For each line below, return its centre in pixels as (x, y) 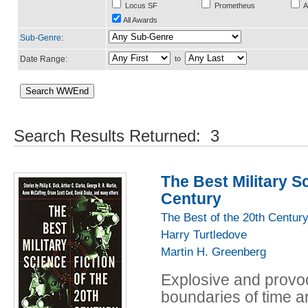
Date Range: (44, 59)
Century (191, 198)
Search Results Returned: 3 (117, 136)
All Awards (140, 20)
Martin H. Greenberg (213, 252)
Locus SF (140, 5)
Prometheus (234, 5)
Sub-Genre (41, 38)
